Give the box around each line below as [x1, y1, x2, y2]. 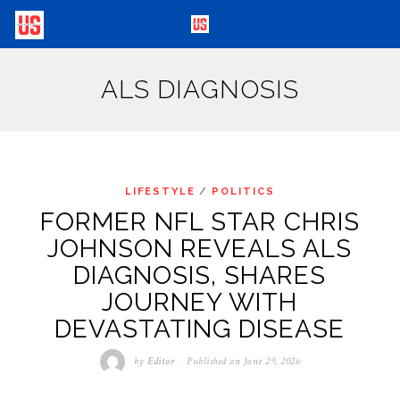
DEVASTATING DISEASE [54, 314, 346, 345]
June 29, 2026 [243, 354, 301, 369]
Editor [147, 354, 175, 369]
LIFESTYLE [124, 186, 196, 197]
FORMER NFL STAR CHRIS [39, 207, 360, 237]
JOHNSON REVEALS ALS [47, 234, 353, 264]
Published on [187, 354, 241, 369]
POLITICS [211, 186, 275, 197]
